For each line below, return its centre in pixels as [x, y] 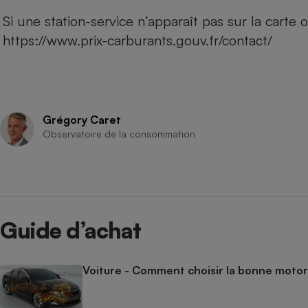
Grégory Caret [82, 120]
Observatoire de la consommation [119, 134]
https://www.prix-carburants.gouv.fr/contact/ [137, 40]
